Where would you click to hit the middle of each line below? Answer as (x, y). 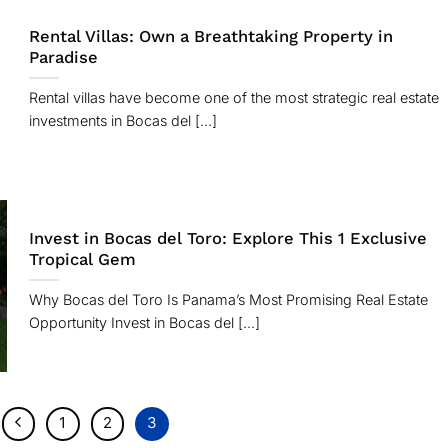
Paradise (63, 58)
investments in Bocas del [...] (122, 121)
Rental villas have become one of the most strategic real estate (233, 98)
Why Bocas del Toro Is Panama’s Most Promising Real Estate (228, 300)
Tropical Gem (82, 260)
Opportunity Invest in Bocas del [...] (144, 323)
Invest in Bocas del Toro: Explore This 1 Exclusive (227, 239)
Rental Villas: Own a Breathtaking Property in (210, 37)
